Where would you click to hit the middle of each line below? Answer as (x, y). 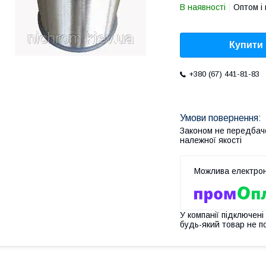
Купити (246, 45)
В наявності (203, 7)
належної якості (211, 140)
